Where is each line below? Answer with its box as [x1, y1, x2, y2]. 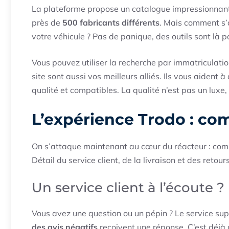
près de [32, 17, 62, 28]
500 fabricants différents [62, 17, 159, 28]
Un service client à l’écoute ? [32, 179, 224, 196]
